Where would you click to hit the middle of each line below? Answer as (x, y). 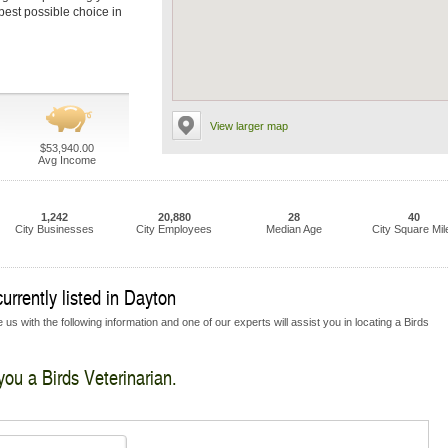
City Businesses (54, 229)
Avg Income (66, 160)
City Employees (174, 229)
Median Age (294, 229)
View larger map (249, 126)
